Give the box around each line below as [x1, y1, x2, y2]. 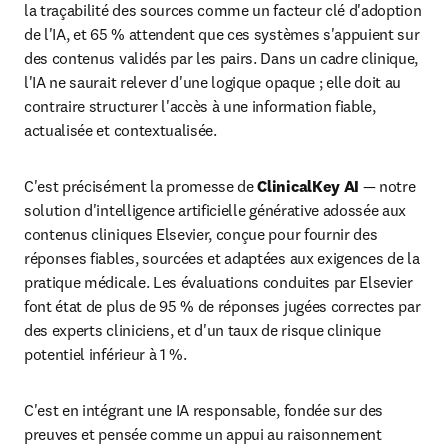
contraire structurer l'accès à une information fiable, [24, 96, 376, 116]
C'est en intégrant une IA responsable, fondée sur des [24, 400, 384, 420]
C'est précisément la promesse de [24, 176, 258, 196]
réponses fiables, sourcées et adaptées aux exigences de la [24, 248, 420, 268]
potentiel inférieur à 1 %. [24, 344, 191, 364]
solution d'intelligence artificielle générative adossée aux [24, 200, 407, 220]
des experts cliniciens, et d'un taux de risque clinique [24, 320, 381, 340]
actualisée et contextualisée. [24, 120, 217, 140]
